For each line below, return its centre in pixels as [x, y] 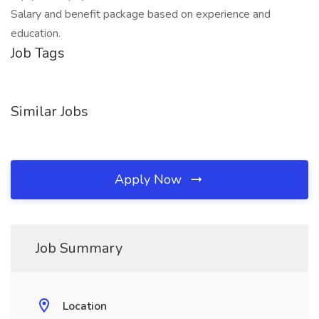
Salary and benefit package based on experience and [141, 14]
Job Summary [79, 248]
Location [85, 306]
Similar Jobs [49, 111]
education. [36, 33]
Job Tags [38, 53]
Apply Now [150, 179]
